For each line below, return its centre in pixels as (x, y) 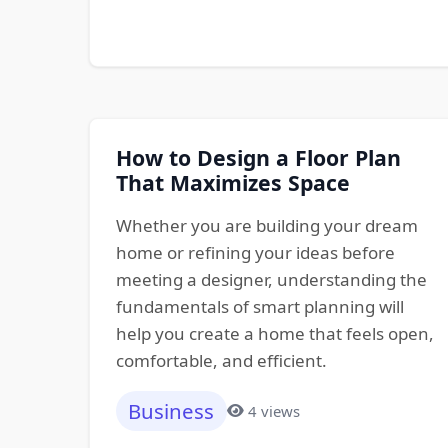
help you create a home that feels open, (274, 333)
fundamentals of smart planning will (259, 306)
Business (171, 411)
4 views (274, 410)
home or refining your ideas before (255, 252)
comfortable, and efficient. (221, 360)
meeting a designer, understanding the (271, 279)
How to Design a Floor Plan (258, 157)
